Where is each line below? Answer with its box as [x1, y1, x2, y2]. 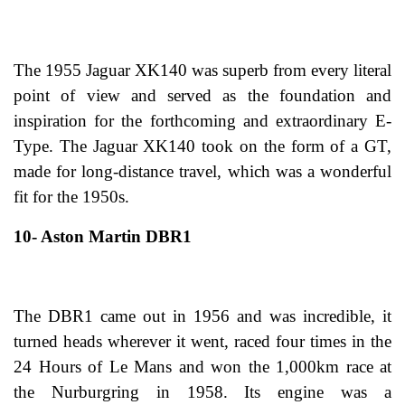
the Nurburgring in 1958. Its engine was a [14, 382, 391, 402]
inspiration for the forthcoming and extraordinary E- [14, 111, 391, 131]
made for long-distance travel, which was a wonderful [14, 162, 391, 182]
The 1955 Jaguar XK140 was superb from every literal [14, 61, 391, 80]
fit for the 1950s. [14, 187, 129, 207]
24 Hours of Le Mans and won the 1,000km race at [14, 357, 391, 377]
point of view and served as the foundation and [14, 86, 391, 106]
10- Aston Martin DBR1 [14, 227, 192, 247]
